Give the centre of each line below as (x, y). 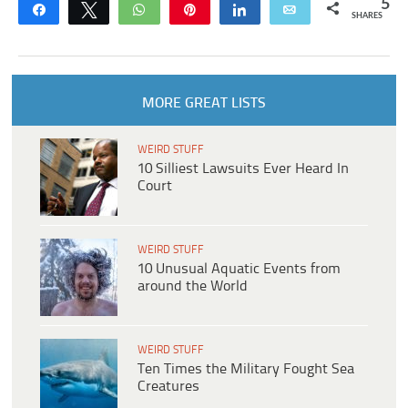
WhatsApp (188, 10)
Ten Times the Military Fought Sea (246, 370)
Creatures (168, 387)
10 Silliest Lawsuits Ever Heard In (243, 169)
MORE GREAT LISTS (204, 104)
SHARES (367, 16)
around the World (193, 287)
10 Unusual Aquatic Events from (239, 270)
